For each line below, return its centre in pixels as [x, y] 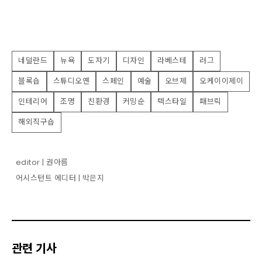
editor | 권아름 [42, 163]
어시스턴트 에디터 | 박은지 [60, 178]
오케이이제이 [221, 81]
